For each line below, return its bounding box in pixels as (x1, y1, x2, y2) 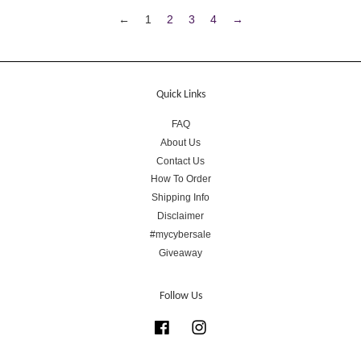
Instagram (208, 320, 251, 332)
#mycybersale (150, 229, 211, 241)
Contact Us (156, 155, 205, 167)
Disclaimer (157, 210, 204, 222)
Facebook (171, 320, 214, 332)
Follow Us (159, 290, 202, 303)
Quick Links (156, 88, 205, 101)
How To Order (150, 173, 211, 185)
